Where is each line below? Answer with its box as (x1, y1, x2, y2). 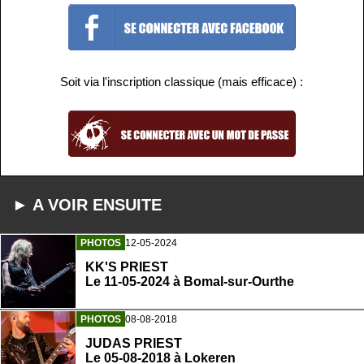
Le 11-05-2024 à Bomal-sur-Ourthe (85, 275, 294, 289)
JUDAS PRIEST (85, 336, 182, 351)
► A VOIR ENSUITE (12, 195, 162, 214)
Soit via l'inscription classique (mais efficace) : (60, 75, 304, 89)
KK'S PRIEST (85, 260, 168, 275)
